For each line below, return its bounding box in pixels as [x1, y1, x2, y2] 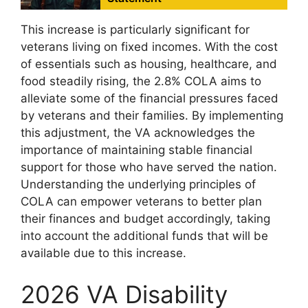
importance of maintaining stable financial [21, 143, 252, 157]
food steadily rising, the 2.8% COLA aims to [21, 74, 261, 89]
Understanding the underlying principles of [21, 177, 256, 192]
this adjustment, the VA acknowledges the [21, 126, 255, 140]
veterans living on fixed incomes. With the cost [21, 40, 278, 54]
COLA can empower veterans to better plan [21, 195, 262, 209]
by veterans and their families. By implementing [21, 109, 283, 123]
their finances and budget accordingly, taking [21, 212, 270, 226]
